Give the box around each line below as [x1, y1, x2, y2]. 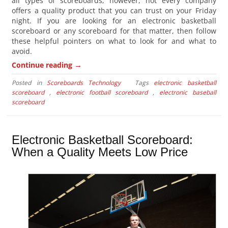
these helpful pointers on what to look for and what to [12, 36, 216, 46]
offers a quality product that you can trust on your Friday [12, 6, 216, 16]
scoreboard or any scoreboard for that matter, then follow [12, 26, 216, 36]
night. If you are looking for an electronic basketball [12, 16, 216, 26]
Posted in [12, 78, 47, 88]
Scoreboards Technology [46, 78, 121, 88]
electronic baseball [159, 88, 216, 97]
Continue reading [12, 60, 75, 70]
